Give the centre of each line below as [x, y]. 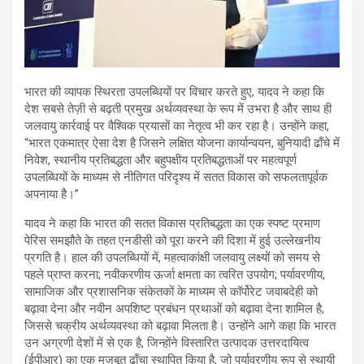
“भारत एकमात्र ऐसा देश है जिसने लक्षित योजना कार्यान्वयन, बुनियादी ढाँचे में [182, 143]
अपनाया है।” [52, 195]
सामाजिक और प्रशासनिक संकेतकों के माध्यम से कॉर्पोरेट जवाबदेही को [171, 292]
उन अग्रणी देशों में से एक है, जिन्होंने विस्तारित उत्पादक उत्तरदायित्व [167, 343]
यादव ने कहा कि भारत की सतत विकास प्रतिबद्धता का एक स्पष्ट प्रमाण [172, 224]
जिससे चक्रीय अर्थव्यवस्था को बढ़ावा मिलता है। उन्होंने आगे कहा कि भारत [180, 326]
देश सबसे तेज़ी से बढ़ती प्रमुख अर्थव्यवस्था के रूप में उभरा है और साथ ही [178, 109]
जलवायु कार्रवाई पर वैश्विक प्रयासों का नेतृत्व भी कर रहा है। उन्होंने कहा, [177, 126]
